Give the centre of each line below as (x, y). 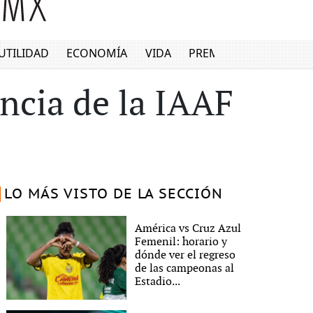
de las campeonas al (185, 268)
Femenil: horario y (181, 242)
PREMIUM (216, 53)
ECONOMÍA (97, 53)
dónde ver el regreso (185, 255)
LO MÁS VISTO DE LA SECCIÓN (113, 194)
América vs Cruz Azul (188, 228)
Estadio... (158, 282)
